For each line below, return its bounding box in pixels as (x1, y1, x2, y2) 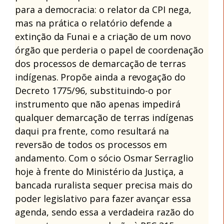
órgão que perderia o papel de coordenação (15, 43, 203, 56)
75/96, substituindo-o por (61, 84, 172, 96)
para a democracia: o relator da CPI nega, (15, 3, 191, 15)
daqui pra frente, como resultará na (15, 124, 169, 137)
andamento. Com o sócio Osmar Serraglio (15, 151, 193, 164)
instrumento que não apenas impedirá (15, 97, 181, 110)
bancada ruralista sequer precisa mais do (15, 178, 192, 191)
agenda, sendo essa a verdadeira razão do (15, 205, 194, 218)
